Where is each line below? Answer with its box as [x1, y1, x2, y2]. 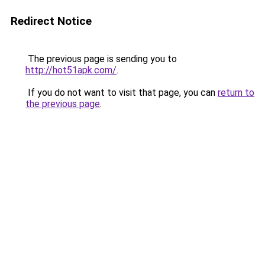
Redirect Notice [11, 14, 92, 28]
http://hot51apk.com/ [25, 64, 117, 76]
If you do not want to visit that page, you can [25, 87, 218, 98]
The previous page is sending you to [25, 53, 177, 64]
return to [218, 87, 254, 98]
